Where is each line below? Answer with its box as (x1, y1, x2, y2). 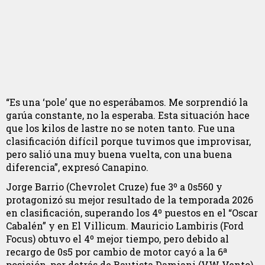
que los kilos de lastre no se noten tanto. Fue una (6, 122, 235, 135)
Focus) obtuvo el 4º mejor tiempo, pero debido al (6, 232, 229, 245)
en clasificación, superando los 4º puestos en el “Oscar (6, 206, 258, 219)
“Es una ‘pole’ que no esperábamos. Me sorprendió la (6, 96, 248, 109)
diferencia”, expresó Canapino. (6, 161, 148, 174)
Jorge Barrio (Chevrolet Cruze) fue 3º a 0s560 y (6, 180, 222, 193)
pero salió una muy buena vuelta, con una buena (6, 148, 232, 161)
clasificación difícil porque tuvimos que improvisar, (6, 135, 251, 148)
